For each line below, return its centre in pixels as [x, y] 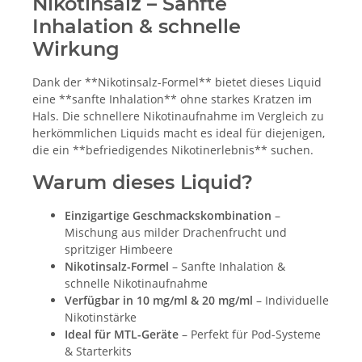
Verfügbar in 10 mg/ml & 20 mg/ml [159, 301]
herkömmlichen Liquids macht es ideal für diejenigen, [179, 133]
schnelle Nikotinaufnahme [136, 284]
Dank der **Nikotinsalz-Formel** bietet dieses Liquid [177, 82]
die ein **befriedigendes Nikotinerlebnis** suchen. [173, 150]
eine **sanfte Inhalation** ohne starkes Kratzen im [172, 99]
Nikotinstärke [101, 318]
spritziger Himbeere [119, 250]
